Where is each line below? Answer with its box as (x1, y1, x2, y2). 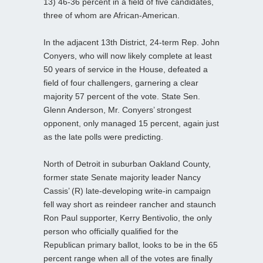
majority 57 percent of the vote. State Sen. (43, 91, 200, 101)
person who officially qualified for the (43, 226, 178, 236)
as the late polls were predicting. (43, 131, 163, 141)
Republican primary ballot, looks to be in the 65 (43, 240, 218, 249)
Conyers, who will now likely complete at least (43, 50, 212, 60)
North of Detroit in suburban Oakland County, (43, 159, 211, 168)
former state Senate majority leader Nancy (43, 172, 201, 182)
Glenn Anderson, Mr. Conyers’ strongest (43, 104, 191, 114)
